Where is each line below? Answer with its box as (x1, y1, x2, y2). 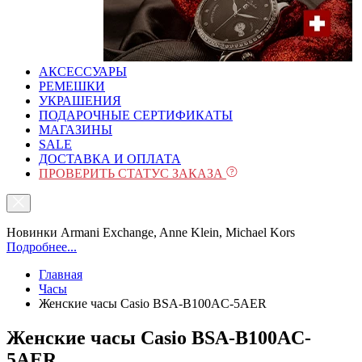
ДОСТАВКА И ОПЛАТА (39, 152, 181, 166)
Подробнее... (6, 240, 77, 254)
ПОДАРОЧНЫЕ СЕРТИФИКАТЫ (39, 108, 233, 122)
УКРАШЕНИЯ (39, 94, 121, 107)
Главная (39, 267, 82, 281)
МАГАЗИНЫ (39, 123, 112, 137)
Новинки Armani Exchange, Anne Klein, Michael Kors (6, 225, 295, 239)
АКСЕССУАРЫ (39, 65, 127, 78)
